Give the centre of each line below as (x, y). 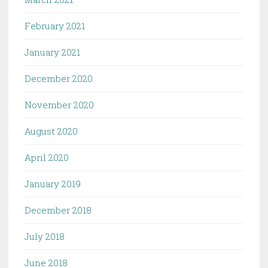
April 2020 (47, 158)
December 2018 (58, 210)
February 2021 (55, 26)
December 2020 (59, 79)
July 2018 (45, 237)
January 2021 (52, 52)
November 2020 (59, 105)
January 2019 (53, 184)
